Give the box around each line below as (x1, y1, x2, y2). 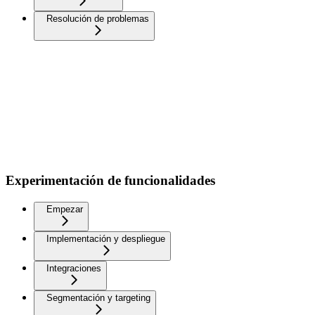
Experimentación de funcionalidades (6, 173, 215, 188)
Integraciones (46, 263, 101, 274)
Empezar (46, 204, 83, 215)
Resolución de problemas (46, 13, 149, 24)
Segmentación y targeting (46, 292, 150, 304)
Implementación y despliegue (46, 233, 165, 245)
